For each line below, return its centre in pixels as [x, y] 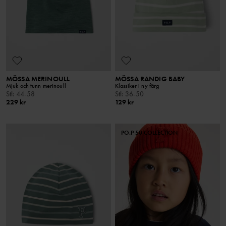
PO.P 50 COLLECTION [149, 133]
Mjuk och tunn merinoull [36, 86]
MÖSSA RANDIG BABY [150, 79]
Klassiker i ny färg [137, 86]
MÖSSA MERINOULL [38, 79]
